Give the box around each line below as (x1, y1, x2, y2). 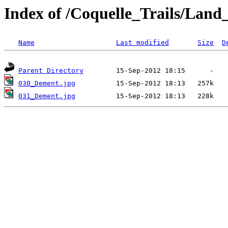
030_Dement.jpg (18, 79, 75, 88)
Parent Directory (18, 67, 83, 75)
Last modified (116, 39, 169, 47)
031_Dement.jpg (18, 92, 75, 100)
